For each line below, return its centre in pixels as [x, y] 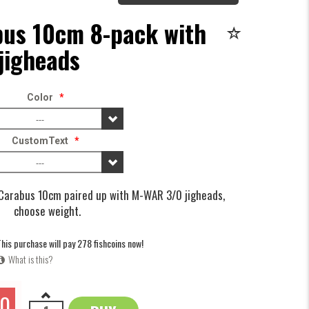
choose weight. [47, 210]
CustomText [40, 140]
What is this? [30, 259]
